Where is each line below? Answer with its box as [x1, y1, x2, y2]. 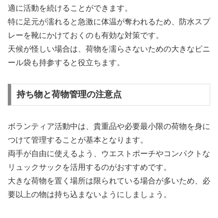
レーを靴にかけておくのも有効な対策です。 [8, 31, 163, 39]
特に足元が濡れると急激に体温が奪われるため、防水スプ [8, 17, 210, 26]
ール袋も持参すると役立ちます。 [8, 58, 125, 67]
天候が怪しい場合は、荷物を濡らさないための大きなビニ [8, 44, 210, 53]
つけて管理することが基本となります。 [8, 136, 148, 145]
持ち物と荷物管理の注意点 [16, 90, 122, 100]
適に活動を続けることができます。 [8, 3, 132, 12]
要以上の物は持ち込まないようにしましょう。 [8, 190, 171, 199]
